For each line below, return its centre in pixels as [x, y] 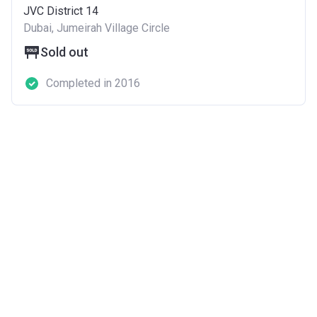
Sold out [64, 52]
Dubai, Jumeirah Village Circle [97, 28]
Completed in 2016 [93, 83]
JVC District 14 [61, 11]
